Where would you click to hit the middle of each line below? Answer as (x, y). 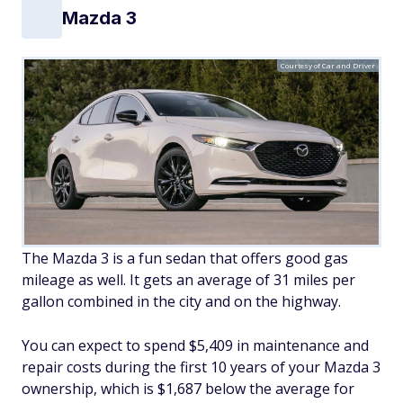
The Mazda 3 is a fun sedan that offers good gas (185, 259)
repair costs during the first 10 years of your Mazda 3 (201, 367)
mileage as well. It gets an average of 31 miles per (188, 280)
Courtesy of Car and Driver (328, 65)
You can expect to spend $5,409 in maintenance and (195, 346)
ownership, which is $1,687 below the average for (188, 389)
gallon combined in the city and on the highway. (181, 302)
